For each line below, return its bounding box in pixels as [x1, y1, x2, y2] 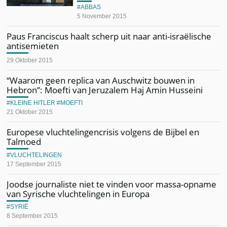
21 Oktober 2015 [7, 108, 53, 116]
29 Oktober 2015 [7, 56, 53, 64]
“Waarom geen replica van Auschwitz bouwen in [7, 74, 195, 86]
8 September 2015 [7, 212, 58, 219]
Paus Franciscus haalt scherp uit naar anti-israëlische [7, 30, 212, 42]
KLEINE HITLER [10, 99, 56, 106]
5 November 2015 [77, 13, 127, 20]
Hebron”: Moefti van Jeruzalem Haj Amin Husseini [7, 84, 203, 96]
